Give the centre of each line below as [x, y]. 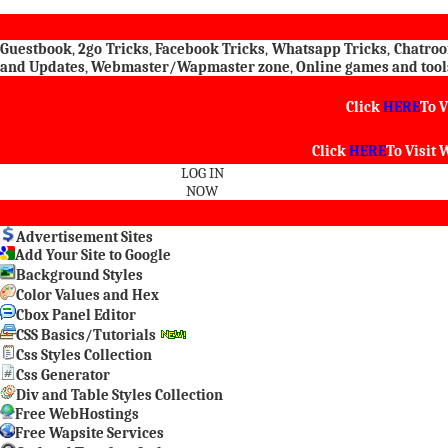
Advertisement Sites [84, 237]
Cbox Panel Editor [76, 315]
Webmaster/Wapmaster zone [190, 67]
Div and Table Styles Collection [119, 395]
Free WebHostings [77, 414]
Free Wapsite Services [89, 433]
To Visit [412, 151]
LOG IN [202, 173]
